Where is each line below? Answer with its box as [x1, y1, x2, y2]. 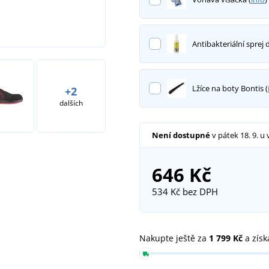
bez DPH [180, 185, 218, 198]
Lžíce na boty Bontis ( [192, 82, 268, 94]
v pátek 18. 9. [211, 129, 260, 141]
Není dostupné [151, 129, 210, 141]
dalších [59, 97, 83, 108]
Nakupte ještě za [139, 232, 209, 244]
